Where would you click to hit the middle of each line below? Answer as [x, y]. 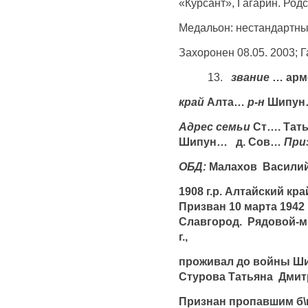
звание [252, 77]
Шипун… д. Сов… [231, 141]
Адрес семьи [214, 126]
